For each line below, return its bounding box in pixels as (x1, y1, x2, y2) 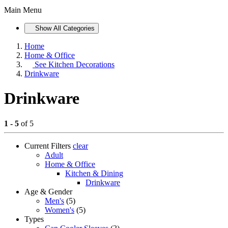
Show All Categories (35, 24, 95, 32)
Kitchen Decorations (48, 60, 115, 69)
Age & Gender (24, 187, 72, 196)
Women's (45, 205, 74, 214)
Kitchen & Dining (65, 168, 123, 178)
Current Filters (24, 141, 71, 150)
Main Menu (4, 5, 42, 14)
